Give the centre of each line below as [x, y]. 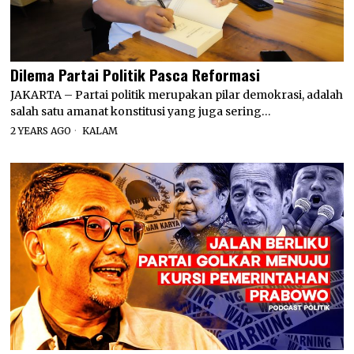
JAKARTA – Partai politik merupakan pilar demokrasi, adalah [177, 94]
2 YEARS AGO [41, 130]
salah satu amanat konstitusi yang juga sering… [141, 111]
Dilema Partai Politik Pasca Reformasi [136, 74]
